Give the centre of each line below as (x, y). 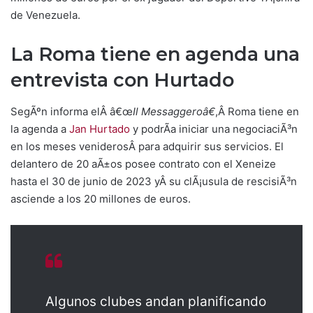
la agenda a (38, 129)
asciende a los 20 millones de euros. (101, 198)
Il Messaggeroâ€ (174, 111)
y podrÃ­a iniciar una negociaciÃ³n (214, 129)
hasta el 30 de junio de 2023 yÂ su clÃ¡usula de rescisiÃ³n (154, 181)
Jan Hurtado (98, 129)
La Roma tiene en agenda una (155, 54)
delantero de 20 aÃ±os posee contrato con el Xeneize (143, 163)
